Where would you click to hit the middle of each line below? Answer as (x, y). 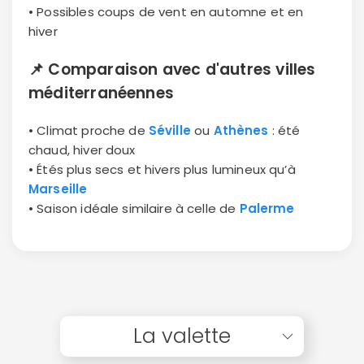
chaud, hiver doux (82, 149)
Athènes (241, 130)
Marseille (58, 188)
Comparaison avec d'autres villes (182, 69)
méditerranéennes (102, 93)
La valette (182, 336)
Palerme (267, 208)
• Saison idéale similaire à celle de (134, 208)
